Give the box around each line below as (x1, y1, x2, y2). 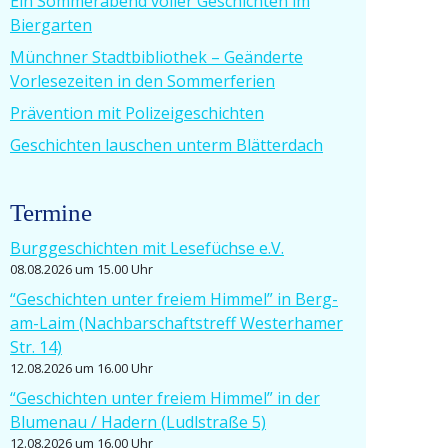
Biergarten (9, 14, 92, 37)
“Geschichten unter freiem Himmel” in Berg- (9, 288, 338, 311)
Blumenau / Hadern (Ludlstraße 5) (9, 411, 266, 434)
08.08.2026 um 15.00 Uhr (9, 260, 153, 279)
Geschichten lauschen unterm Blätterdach (9, 134, 323, 157)
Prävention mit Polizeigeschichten (9, 102, 264, 125)
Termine (9, 199, 92, 227)
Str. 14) (9, 336, 62, 359)
